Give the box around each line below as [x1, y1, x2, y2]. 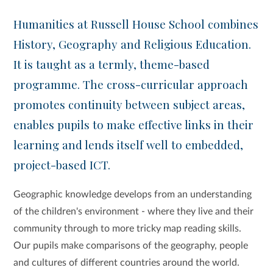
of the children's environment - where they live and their [13, 207, 254, 217]
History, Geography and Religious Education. [13, 36, 252, 52]
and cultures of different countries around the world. [13, 258, 240, 268]
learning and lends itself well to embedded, [13, 136, 244, 152]
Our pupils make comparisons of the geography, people [13, 241, 249, 251]
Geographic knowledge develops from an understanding [13, 190, 252, 200]
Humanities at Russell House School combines [13, 16, 259, 32]
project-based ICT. [13, 157, 111, 172]
